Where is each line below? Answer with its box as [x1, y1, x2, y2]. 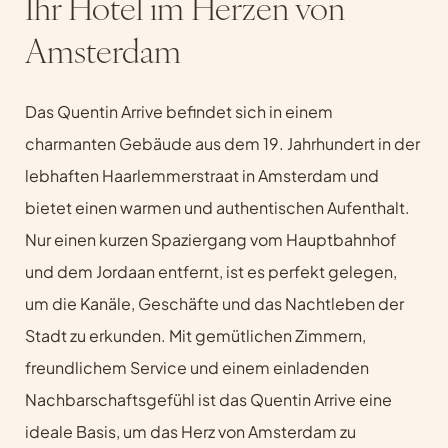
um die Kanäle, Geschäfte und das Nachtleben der [24, 292, 404, 314]
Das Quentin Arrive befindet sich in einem [24, 100, 333, 122]
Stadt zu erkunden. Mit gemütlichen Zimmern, [24, 324, 366, 346]
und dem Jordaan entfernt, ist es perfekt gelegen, [24, 260, 397, 282]
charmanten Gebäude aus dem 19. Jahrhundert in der [24, 132, 420, 154]
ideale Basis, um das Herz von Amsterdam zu [24, 420, 356, 442]
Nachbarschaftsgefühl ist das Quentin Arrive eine [24, 388, 392, 410]
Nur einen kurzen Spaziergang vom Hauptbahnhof [24, 228, 396, 250]
